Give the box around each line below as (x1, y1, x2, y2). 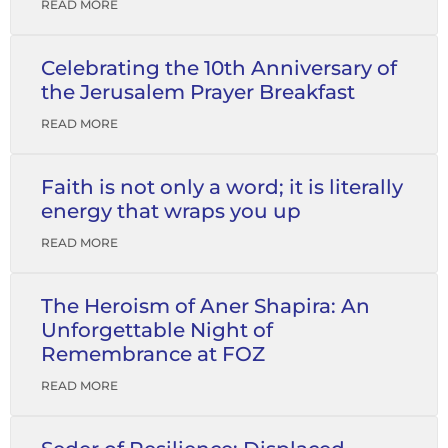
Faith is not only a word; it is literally (41, 175, 403, 199)
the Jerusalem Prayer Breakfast (41, 80, 355, 104)
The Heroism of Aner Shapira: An (41, 294, 370, 318)
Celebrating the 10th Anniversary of (41, 56, 397, 80)
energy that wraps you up (41, 199, 301, 223)
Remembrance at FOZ (41, 342, 265, 366)
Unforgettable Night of (41, 318, 273, 342)
